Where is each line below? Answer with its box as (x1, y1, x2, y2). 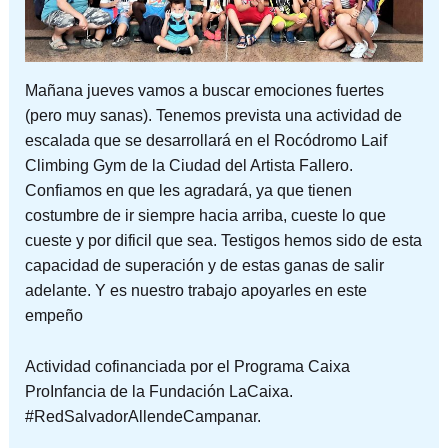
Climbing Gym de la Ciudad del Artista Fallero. (24, 157, 353, 175)
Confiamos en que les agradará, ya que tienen (24, 182, 352, 200)
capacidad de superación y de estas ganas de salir (24, 257, 384, 275)
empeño (24, 307, 83, 325)
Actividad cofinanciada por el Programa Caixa (24, 357, 350, 375)
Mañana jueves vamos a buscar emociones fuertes (24, 82, 384, 100)
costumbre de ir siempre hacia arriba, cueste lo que (24, 207, 386, 225)
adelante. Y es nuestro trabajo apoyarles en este (24, 282, 367, 300)
